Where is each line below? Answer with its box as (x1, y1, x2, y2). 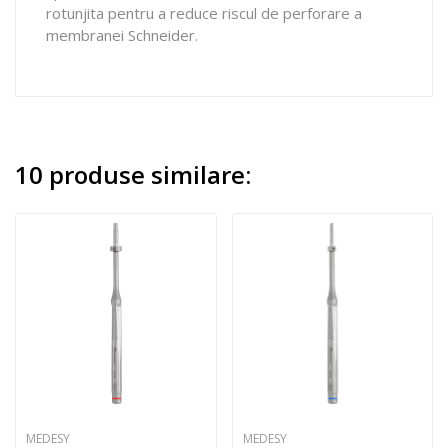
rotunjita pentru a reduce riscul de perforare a (46, 2, 362, 23)
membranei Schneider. (46, 24, 198, 45)
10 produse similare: (15, 157, 251, 191)
